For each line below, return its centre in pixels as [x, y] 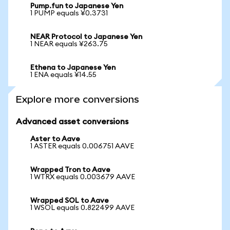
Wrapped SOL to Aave [70, 201]
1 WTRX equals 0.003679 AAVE [83, 177]
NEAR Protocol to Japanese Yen [86, 37]
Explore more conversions [78, 99]
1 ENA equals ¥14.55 [63, 75]
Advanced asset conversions [72, 122]
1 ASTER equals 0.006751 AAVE [82, 146]
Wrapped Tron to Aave [70, 170]
